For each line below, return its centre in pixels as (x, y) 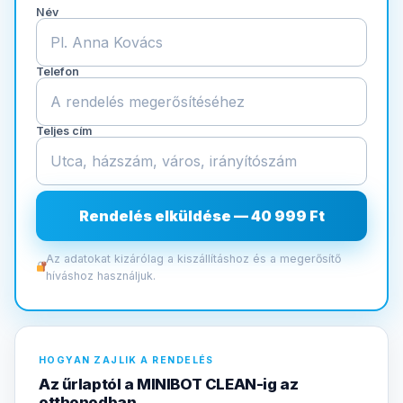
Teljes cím (64, 130)
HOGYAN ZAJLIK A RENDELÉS (126, 360)
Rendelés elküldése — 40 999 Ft (201, 215)
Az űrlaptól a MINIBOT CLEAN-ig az (169, 384)
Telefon (58, 71)
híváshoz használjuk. (101, 275)
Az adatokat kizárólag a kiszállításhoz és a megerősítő (194, 258)
